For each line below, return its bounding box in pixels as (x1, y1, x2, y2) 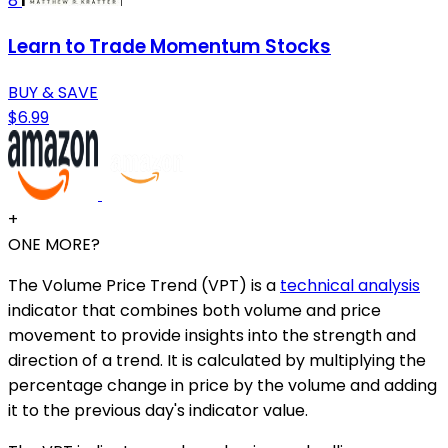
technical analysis (280, 273, 420, 297)
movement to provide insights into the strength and (8, 323, 416, 347)
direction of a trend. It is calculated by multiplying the (8, 348, 426, 372)
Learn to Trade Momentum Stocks (8, 33, 331, 61)
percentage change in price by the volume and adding (8, 373, 437, 397)
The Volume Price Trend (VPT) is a (8, 273, 280, 297)
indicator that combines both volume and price (8, 298, 381, 322)
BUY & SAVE (8, 80, 98, 104)
